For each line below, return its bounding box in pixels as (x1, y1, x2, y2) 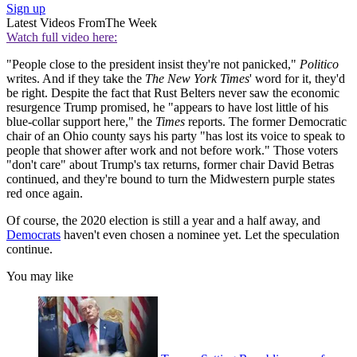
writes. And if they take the (6, 72, 145, 86)
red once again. (6, 186, 83, 201)
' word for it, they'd (249, 72, 345, 86)
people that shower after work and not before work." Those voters (6, 143, 338, 158)
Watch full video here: (6, 30, 117, 45)
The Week (105, 16, 157, 30)
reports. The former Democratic (185, 115, 347, 129)
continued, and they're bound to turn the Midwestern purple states (6, 172, 335, 186)
